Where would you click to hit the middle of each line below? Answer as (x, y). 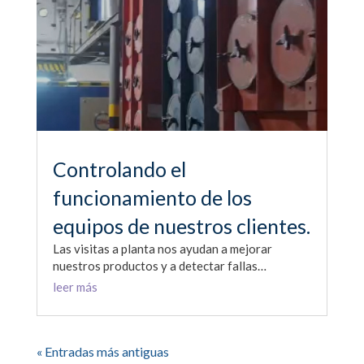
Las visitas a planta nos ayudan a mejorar (162, 249)
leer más (75, 287)
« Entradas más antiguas (102, 352)
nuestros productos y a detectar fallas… (159, 266)
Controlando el (119, 169)
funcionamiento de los (152, 198)
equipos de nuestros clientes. (181, 226)
